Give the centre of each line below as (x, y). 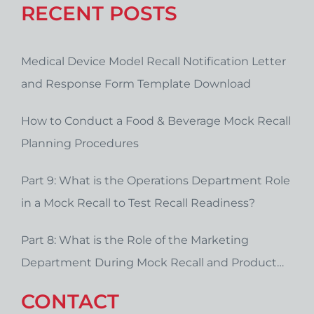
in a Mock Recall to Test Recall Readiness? (138, 203)
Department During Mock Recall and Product (149, 262)
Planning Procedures (80, 143)
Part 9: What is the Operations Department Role (156, 180)
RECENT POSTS (99, 13)
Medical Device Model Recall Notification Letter (153, 61)
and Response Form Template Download (136, 84)
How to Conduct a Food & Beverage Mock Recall (156, 121)
